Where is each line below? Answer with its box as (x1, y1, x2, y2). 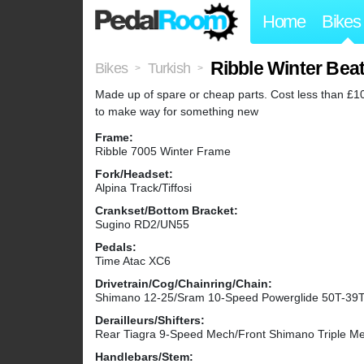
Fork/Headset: (95, 167, 173, 181)
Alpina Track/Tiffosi (95, 181, 192, 195)
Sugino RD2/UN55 (95, 218, 189, 232)
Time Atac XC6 (95, 254, 171, 268)
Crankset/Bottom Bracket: (95, 204, 238, 218)
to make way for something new (95, 105, 258, 119)
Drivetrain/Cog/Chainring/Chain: (95, 277, 272, 291)
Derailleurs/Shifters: (95, 314, 205, 327)
